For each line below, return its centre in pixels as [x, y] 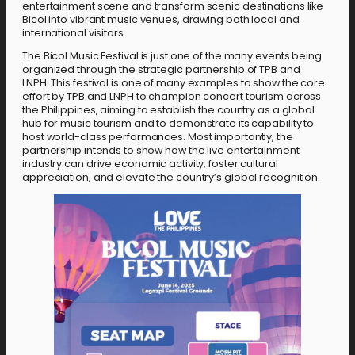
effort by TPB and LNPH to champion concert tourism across [172, 97]
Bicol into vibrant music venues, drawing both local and [161, 19]
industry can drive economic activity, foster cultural [150, 164]
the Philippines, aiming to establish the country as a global [168, 110]
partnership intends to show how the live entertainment [161, 151]
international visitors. [74, 32]
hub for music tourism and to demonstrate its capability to [168, 124]
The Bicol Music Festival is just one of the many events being [172, 56]
